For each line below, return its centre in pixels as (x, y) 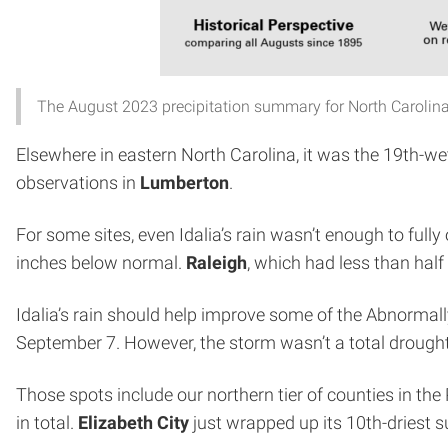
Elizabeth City (133, 422)
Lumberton (184, 182)
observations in (78, 182)
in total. (47, 422)
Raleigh (216, 262)
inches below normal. (101, 262)
